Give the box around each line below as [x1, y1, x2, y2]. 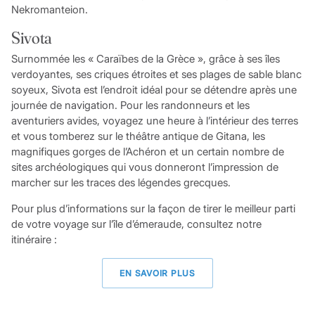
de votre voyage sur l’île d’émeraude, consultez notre [11, 217, 262, 231]
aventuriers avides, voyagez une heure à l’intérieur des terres [11, 114, 298, 128]
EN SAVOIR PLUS [120, 268, 195, 279]
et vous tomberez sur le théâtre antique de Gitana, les [11, 129, 265, 143]
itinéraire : [11, 233, 57, 247]
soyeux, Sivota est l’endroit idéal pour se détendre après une [11, 83, 297, 97]
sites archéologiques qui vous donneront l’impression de [11, 160, 278, 174]
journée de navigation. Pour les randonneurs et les [11, 98, 250, 112]
